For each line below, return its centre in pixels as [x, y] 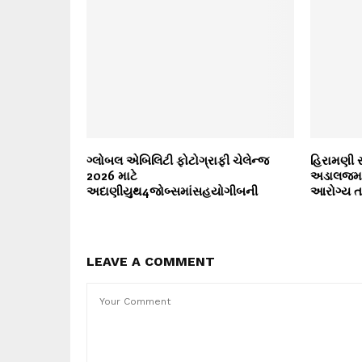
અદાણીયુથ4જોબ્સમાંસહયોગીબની [172, 191]
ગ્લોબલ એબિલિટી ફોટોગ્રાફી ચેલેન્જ [178, 160]
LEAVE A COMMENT [151, 262]
